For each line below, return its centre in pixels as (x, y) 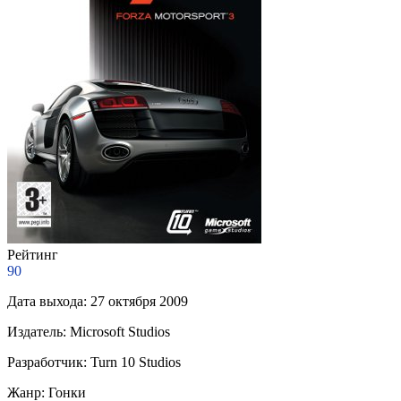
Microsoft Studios (120, 331)
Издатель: (37, 331)
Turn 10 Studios (136, 362)
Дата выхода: (47, 301)
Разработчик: (47, 362)
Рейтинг (33, 254)
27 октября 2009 (139, 301)
